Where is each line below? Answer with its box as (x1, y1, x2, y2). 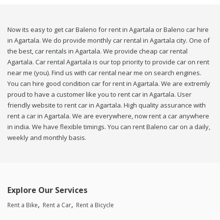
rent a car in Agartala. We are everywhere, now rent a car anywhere (7, 111, 209, 121)
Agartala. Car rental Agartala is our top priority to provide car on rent (7, 57, 209, 67)
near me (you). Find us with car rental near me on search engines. (7, 68, 201, 78)
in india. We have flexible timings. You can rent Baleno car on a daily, (7, 122, 210, 132)
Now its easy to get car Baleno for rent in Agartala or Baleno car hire (7, 25, 209, 34)
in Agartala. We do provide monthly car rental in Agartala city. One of (7, 36, 210, 45)
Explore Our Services (7, 185, 87, 196)
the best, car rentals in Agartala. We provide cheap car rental (7, 47, 188, 56)
